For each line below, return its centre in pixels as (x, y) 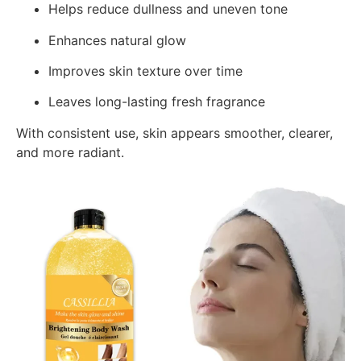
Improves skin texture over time (145, 71)
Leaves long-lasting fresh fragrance (157, 102)
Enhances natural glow (117, 40)
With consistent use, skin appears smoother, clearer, (174, 133)
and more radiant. (70, 152)
